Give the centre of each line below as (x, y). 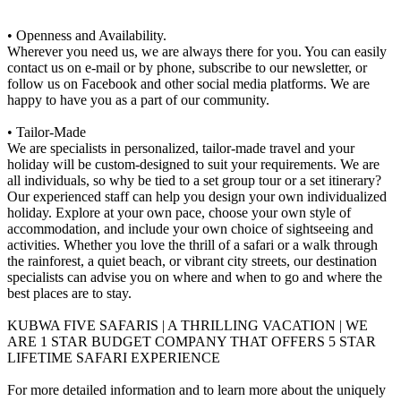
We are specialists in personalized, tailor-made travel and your (181, 149)
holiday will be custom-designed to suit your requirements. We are (193, 165)
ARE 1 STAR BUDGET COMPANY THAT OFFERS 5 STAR (192, 342)
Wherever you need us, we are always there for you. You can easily (197, 52)
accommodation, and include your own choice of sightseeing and (190, 229)
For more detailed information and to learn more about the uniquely (196, 390)
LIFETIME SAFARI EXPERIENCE (114, 358)
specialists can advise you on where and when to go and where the (195, 277)
